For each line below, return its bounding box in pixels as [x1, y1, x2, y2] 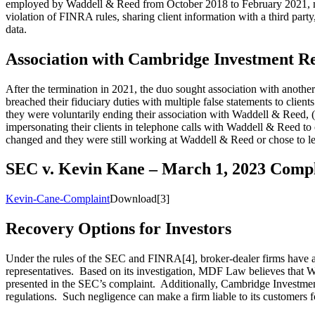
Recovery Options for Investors [6, 219, 231, 238]
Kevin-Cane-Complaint [6, 193, 110, 205]
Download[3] [110, 193, 169, 205]
